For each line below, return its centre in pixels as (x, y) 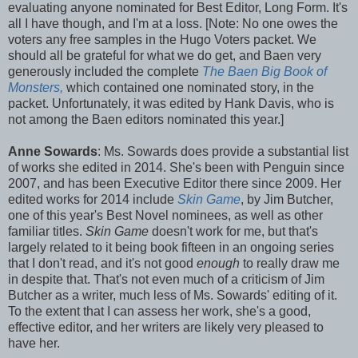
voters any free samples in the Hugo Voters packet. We (162, 39)
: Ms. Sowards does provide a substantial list (223, 151)
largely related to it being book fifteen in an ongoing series (171, 247)
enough (218, 263)
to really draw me (290, 263)
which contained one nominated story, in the (189, 87)
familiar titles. (47, 231)
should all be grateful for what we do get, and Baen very (165, 55)
